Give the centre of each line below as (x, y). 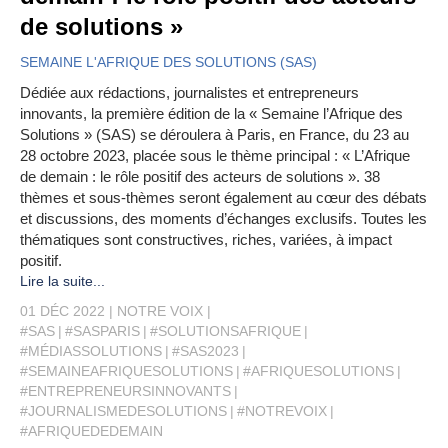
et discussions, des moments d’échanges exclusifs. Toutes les (223, 218)
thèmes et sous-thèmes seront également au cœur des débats (223, 197)
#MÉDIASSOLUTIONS (91, 351)
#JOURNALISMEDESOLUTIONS (123, 411)
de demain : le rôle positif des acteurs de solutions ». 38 (200, 176)
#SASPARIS (102, 331)
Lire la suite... (62, 281)
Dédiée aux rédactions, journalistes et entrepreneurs (189, 92)
